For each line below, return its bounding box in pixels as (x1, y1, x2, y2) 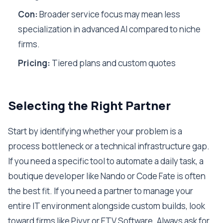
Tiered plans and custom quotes (50, 57, 176, 69)
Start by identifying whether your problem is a (8, 125, 182, 137)
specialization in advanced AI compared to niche (18, 23, 201, 35)
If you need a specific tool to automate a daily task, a (8, 155, 204, 167)
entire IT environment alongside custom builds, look (8, 200, 205, 212)
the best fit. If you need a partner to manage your (8, 185, 193, 197)
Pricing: (18, 57, 50, 69)
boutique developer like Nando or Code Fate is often (8, 170, 206, 182)
